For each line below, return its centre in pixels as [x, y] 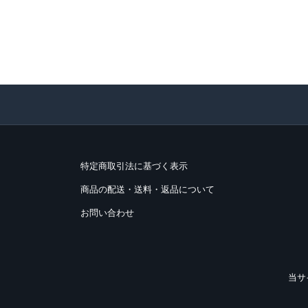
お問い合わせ [107, 213]
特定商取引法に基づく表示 [134, 166]
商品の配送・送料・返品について [147, 190]
